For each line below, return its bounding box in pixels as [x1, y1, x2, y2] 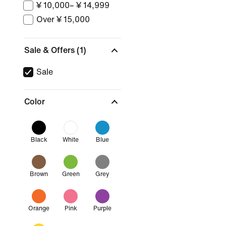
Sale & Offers [24, 46, 77, 54]
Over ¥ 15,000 [36, 15, 90, 24]
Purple [93, 205, 111, 212]
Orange [28, 205, 50, 212]
